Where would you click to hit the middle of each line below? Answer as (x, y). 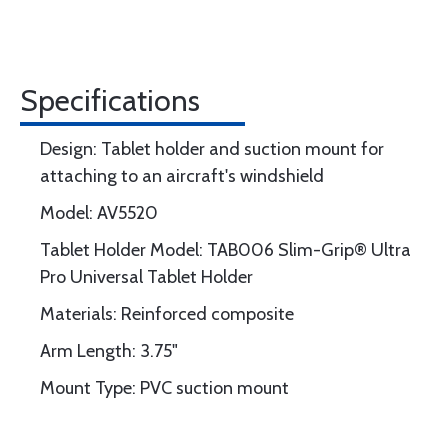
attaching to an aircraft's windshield (182, 176)
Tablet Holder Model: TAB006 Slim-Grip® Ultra (225, 250)
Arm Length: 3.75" (109, 351)
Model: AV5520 (99, 213)
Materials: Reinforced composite (167, 314)
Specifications (110, 100)
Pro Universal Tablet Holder (146, 277)
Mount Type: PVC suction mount (164, 388)
